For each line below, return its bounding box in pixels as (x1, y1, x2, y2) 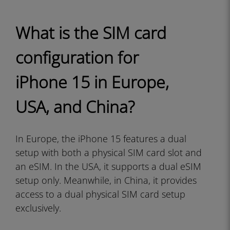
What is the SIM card (15, 22, 166, 44)
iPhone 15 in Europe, (15, 71, 169, 93)
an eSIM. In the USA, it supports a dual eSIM (15, 160, 201, 172)
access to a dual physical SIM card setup (15, 188, 185, 200)
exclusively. (15, 202, 61, 214)
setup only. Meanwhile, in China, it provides (15, 174, 197, 186)
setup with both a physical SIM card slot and (15, 146, 202, 159)
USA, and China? (15, 95, 135, 118)
